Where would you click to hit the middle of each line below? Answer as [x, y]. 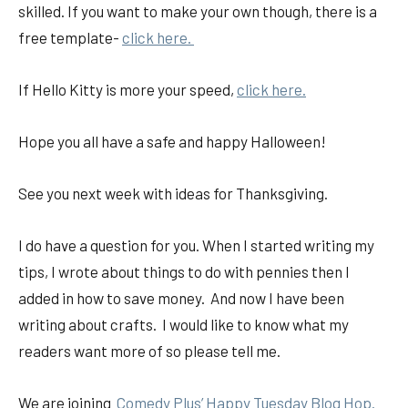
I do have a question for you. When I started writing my [196, 245]
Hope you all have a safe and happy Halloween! [172, 142]
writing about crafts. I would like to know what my [184, 325]
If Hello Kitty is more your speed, [127, 90]
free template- [70, 38]
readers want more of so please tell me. [149, 351]
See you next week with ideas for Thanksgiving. [173, 194]
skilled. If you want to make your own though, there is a [198, 11]
